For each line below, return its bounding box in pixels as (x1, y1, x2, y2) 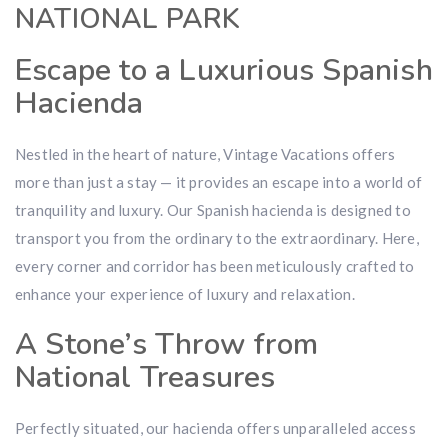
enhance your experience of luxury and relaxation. (15, 285, 355, 303)
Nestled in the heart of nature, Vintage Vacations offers (15, 145, 396, 163)
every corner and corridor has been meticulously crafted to (15, 257, 415, 275)
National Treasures (15, 357, 276, 398)
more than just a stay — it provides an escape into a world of (15, 173, 423, 191)
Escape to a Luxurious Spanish (15, 50, 433, 91)
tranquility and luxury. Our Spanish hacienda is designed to (15, 201, 411, 219)
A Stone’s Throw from (15, 324, 318, 365)
